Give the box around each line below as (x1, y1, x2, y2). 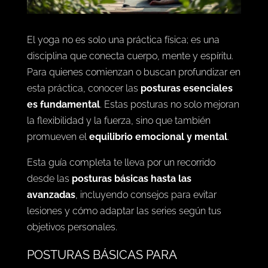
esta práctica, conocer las (26, 82, 141, 94)
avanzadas (26, 188, 75, 200)
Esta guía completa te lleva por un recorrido (26, 156, 215, 168)
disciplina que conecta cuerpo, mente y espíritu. (26, 50, 233, 62)
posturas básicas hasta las (71, 172, 191, 184)
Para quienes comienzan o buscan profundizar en (26, 66, 240, 78)
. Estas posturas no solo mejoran (99, 98, 239, 110)
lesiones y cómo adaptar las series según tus (26, 205, 221, 217)
